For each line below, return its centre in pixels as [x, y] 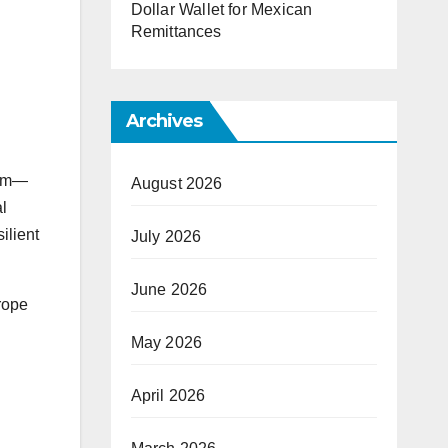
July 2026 [166, 237]
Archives [164, 121]
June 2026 [169, 290]
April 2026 [168, 396]
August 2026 [176, 184]
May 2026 [166, 343]
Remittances [176, 32]
